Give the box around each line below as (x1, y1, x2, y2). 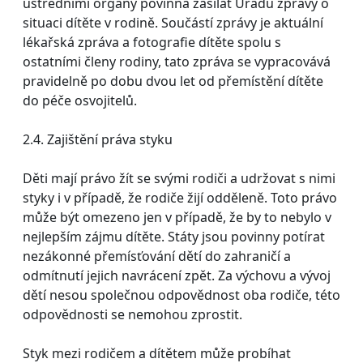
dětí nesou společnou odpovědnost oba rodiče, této (23, 285, 340, 304)
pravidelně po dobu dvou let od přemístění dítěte (23, 71, 323, 90)
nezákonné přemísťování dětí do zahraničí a (23, 246, 291, 265)
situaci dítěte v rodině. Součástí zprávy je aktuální (23, 13, 323, 32)
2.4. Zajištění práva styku (23, 130, 173, 148)
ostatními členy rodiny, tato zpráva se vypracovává (23, 52, 331, 70)
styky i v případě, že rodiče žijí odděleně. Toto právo (23, 188, 337, 207)
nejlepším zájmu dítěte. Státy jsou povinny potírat (23, 227, 325, 246)
